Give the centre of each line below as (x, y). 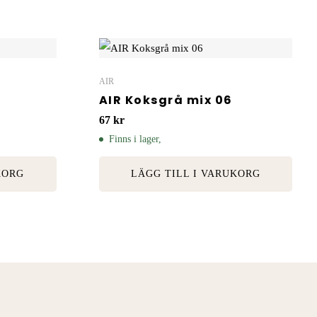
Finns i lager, (135, 139)
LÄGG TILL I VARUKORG (195, 174)
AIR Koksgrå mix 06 (166, 100)
